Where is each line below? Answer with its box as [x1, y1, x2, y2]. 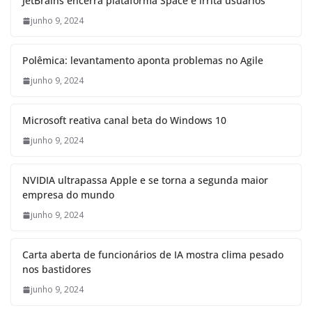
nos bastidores [22, 263, 91, 276]
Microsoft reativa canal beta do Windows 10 [22, 114, 226, 127]
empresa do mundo [22, 188, 114, 202]
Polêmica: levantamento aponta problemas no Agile [22, 54, 263, 68]
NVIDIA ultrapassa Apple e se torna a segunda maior [22, 173, 268, 187]
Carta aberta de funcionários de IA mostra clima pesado [22, 248, 283, 262]
